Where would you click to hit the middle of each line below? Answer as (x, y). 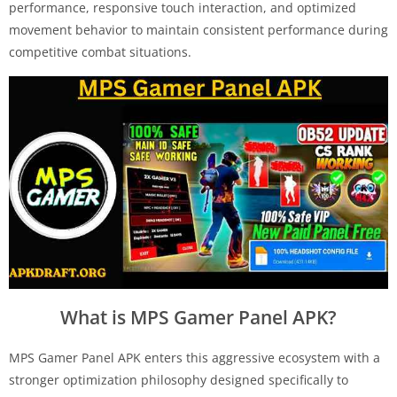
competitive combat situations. (100, 51)
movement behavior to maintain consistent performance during (198, 29)
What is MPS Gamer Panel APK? (198, 317)
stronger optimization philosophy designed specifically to (179, 379)
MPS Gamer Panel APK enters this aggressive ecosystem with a (195, 357)
